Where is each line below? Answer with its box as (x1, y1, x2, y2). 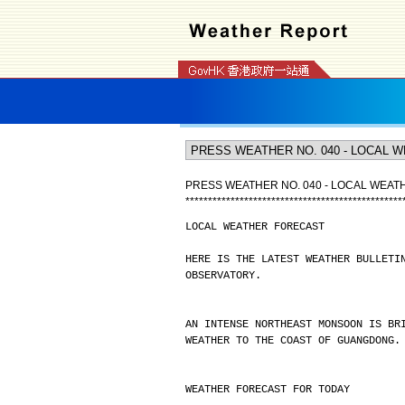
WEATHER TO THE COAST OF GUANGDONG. (184, 334, 400, 347)
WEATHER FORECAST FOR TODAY (184, 383, 350, 396)
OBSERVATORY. (184, 269, 261, 282)
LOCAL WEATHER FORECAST (184, 221, 325, 233)
